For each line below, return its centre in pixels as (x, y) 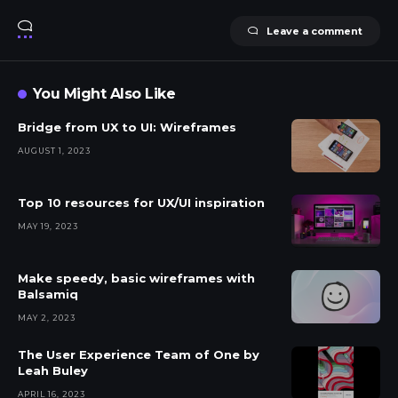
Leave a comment (314, 31)
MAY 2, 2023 (47, 317)
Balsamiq (48, 294)
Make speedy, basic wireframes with (136, 278)
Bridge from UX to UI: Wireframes (127, 127)
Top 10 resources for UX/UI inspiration (141, 202)
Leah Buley (53, 370)
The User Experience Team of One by (139, 354)
